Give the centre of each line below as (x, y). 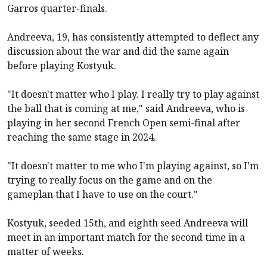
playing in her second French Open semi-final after (124, 122)
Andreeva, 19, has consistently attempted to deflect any (133, 37)
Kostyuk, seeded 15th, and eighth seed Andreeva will (128, 223)
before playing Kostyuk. (62, 65)
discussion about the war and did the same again (118, 51)
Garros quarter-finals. (57, 8)
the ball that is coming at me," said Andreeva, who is (126, 108)
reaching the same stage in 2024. (82, 137)
